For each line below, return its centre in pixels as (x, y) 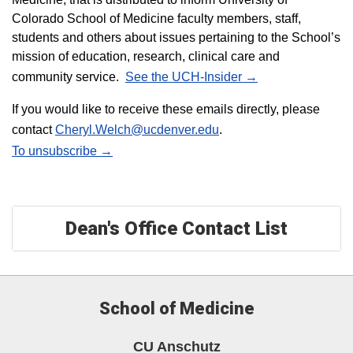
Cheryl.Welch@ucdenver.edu (137, 130)
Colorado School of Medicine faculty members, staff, (156, 19)
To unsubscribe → (62, 151)
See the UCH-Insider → (191, 77)
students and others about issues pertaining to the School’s (176, 37)
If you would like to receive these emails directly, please (166, 109)
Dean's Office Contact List (176, 229)
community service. (69, 77)
